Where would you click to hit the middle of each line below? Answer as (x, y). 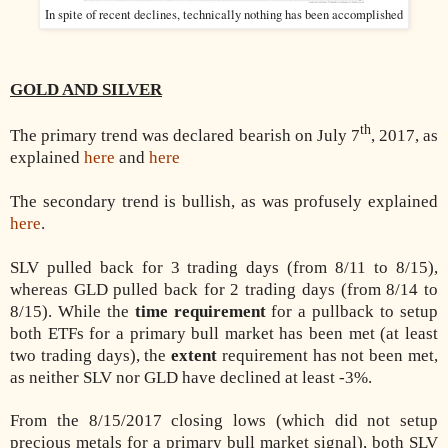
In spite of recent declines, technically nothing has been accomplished (224, 15)
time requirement (200, 311)
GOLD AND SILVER (86, 90)
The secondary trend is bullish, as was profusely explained (224, 201)
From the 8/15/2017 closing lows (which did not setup (224, 420)
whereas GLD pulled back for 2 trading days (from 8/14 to (224, 289)
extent (194, 355)
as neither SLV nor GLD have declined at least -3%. (191, 377)
